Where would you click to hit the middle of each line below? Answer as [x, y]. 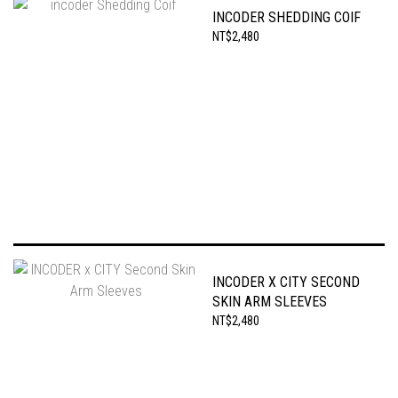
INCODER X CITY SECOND [286, 282]
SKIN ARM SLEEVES [270, 302]
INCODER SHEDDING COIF [287, 17]
